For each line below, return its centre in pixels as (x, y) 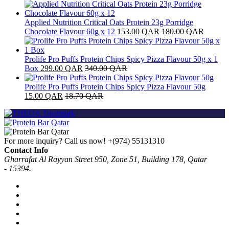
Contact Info (26, 150)
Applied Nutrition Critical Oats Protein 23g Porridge (109, 22)
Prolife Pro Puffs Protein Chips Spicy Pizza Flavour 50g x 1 (121, 59)
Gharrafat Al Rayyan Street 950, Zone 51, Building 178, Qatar (106, 159)
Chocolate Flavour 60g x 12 (70, 31)
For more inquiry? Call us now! (56, 141)
